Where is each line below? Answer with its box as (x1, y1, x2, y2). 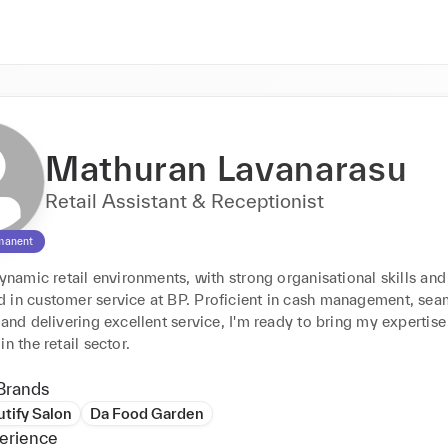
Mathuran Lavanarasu (45, 149, 408, 188)
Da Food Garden (90, 405, 204, 422)
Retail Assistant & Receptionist (45, 190, 324, 212)
